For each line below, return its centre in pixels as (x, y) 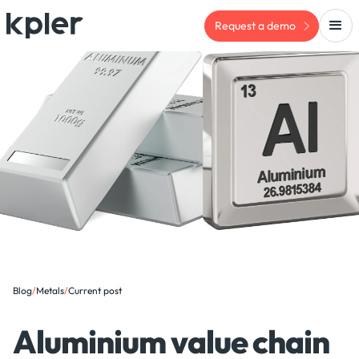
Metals (50, 290)
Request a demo (255, 25)
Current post (95, 290)
